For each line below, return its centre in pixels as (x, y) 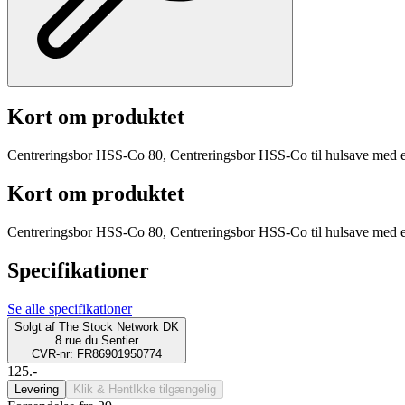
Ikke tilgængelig (174, 389)
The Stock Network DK (119, 326)
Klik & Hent (103, 389)
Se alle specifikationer (70, 308)
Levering (37, 389)
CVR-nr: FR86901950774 (97, 353)
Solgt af (35, 326)
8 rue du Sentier (97, 340)
